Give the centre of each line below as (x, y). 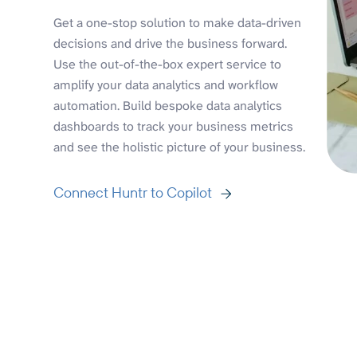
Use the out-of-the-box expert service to (168, 65)
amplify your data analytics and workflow (166, 85)
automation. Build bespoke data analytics (168, 106)
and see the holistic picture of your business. (180, 147)
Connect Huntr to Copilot (133, 193)
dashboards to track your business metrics (174, 127)
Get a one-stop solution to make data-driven (178, 23)
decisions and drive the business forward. (171, 44)
